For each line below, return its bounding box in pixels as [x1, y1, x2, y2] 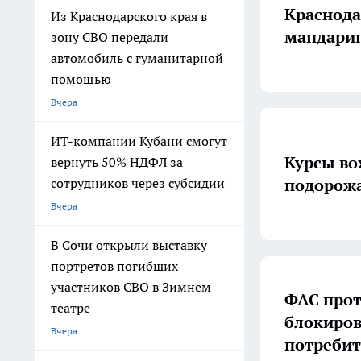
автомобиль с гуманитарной [51, 50, 223, 66]
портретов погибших [51, 258, 178, 274]
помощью [51, 71, 111, 87]
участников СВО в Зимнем [51, 279, 211, 295]
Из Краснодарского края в [51, 8, 207, 24]
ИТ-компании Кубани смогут [51, 133, 227, 149]
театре [51, 300, 90, 316]
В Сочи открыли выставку [51, 237, 207, 253]
